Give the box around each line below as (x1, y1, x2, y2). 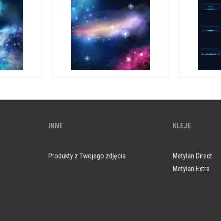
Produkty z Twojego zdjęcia (48, 151, 126, 160)
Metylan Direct (173, 151, 213, 160)
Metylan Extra (173, 164, 210, 173)
